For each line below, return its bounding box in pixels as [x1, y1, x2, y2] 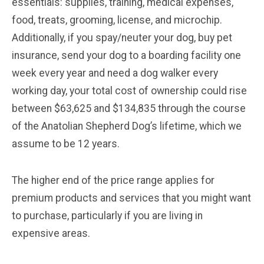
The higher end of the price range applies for [12, 174, 214, 186]
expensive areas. [12, 227, 90, 239]
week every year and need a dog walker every [12, 67, 218, 79]
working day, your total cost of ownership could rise [12, 84, 247, 97]
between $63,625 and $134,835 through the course [12, 102, 246, 114]
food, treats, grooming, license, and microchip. [12, 14, 222, 26]
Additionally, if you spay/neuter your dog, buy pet [12, 31, 232, 44]
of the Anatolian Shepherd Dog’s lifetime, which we [12, 120, 242, 132]
